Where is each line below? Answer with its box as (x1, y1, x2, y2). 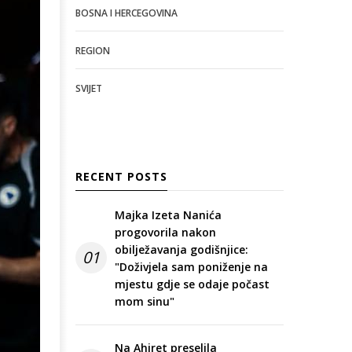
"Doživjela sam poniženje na (115, 259, 268, 275)
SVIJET (75, 82, 102, 96)
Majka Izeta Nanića (115, 207, 222, 223)
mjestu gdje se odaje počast (115, 277, 269, 292)
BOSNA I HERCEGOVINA (75, 6, 178, 20)
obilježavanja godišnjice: (115, 242, 248, 258)
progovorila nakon (115, 225, 216, 240)
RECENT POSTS (75, 169, 167, 185)
